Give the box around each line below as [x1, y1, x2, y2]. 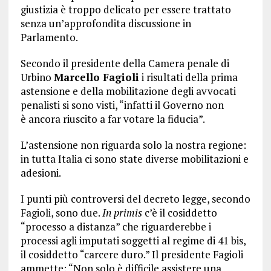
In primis [102, 206, 142, 220]
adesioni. [20, 166, 61, 180]
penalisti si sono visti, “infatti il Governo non [20, 98, 224, 113]
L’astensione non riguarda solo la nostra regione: [20, 138, 246, 152]
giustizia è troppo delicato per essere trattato [20, 2, 231, 17]
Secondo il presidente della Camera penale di [20, 56, 229, 71]
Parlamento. [20, 30, 78, 45]
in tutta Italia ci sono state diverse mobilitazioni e [20, 152, 249, 166]
